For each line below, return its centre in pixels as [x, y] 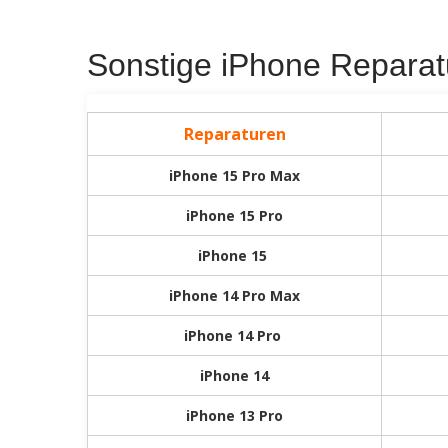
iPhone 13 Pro [234, 415]
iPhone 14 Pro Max [234, 295]
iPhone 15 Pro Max [234, 175]
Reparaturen [234, 133]
